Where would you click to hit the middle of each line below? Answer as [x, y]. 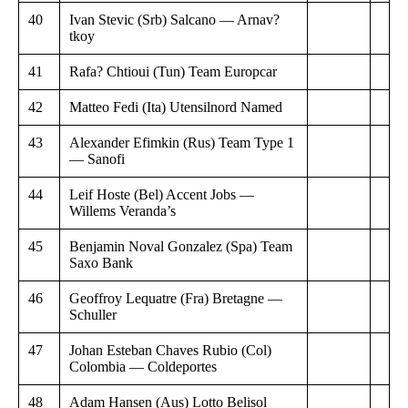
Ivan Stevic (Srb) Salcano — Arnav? [174, 19]
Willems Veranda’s [122, 210]
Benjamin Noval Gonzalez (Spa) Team [181, 246]
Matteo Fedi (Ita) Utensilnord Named [176, 107]
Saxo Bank [101, 262]
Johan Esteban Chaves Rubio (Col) [170, 350]
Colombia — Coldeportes [143, 366]
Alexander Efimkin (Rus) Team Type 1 [182, 142]
